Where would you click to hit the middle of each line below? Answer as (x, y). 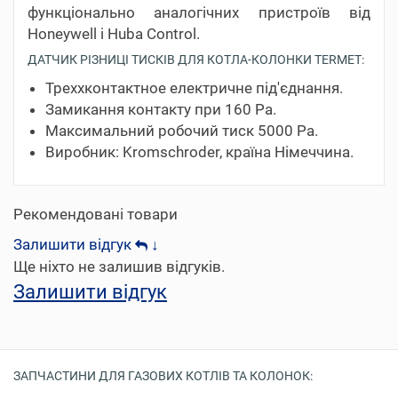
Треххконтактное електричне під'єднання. (194, 88)
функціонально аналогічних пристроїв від (199, 12)
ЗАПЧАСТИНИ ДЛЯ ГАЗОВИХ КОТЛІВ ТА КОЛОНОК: (163, 375)
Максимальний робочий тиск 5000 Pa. (182, 130)
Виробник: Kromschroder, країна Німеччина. (199, 151)
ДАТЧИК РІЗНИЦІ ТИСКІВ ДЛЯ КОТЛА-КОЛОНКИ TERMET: (196, 59)
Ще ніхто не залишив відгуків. (119, 266)
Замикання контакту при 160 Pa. (161, 109)
